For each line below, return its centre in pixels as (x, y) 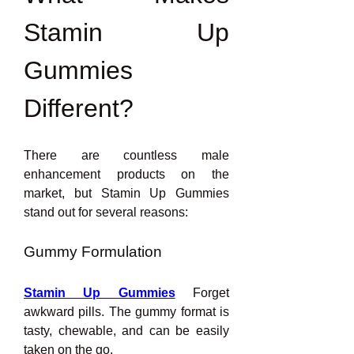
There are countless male (126, 155)
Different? (79, 108)
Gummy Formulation (93, 252)
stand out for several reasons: (106, 212)
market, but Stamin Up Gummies (126, 193)
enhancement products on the (126, 174)
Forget (202, 293)
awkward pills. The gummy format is (126, 312)
